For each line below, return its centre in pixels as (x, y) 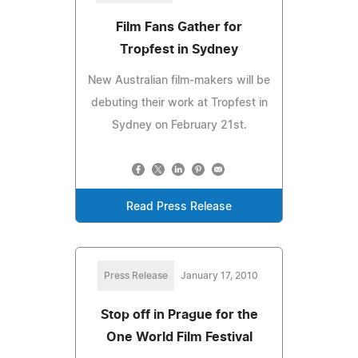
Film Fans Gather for (179, 27)
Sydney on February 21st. (179, 125)
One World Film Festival (179, 337)
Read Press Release (179, 207)
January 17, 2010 (219, 275)
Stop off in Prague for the (179, 314)
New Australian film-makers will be (179, 80)
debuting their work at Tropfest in (179, 103)
